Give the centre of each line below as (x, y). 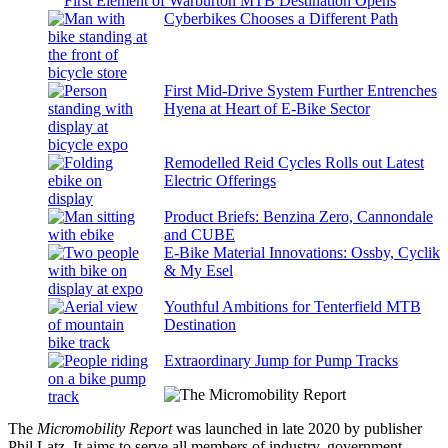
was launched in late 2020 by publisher (299, 428)
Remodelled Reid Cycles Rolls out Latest (294, 162)
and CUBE (199, 234)
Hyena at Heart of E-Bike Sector (267, 108)
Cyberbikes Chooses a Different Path (281, 18)
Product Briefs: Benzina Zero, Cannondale (298, 216)
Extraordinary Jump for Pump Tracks (281, 360)
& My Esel (198, 270)
